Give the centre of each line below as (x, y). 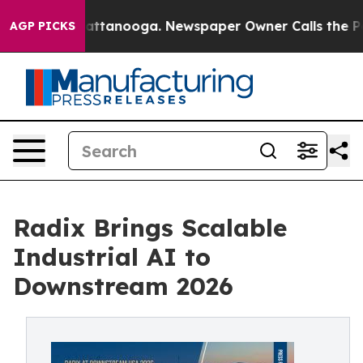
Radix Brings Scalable (150, 228)
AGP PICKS (43, 26)
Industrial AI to (112, 257)
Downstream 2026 (123, 286)
